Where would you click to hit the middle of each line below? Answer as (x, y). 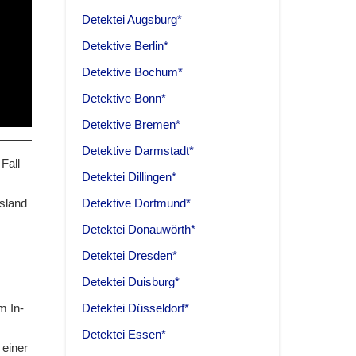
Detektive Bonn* (124, 99)
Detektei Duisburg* (131, 282)
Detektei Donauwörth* (139, 230)
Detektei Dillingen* (129, 177)
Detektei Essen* (124, 335)
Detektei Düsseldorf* (135, 308)
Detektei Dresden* (130, 256)
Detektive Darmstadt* (138, 151)
